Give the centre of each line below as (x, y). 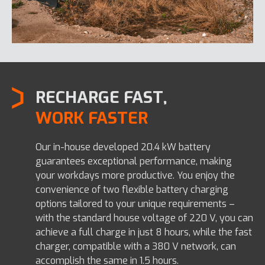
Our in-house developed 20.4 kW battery (123, 147)
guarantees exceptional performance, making (134, 161)
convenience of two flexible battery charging (132, 189)
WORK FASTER (92, 118)
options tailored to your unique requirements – (135, 203)
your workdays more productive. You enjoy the (135, 175)
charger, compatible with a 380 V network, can (136, 246)
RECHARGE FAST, (101, 97)
